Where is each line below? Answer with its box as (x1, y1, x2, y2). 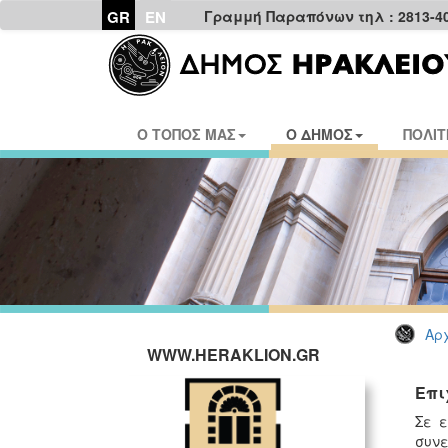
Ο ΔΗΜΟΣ (286, 124, 353, 144)
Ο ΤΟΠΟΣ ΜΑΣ (137, 124, 236, 144)
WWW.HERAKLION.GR (146, 343, 320, 366)
